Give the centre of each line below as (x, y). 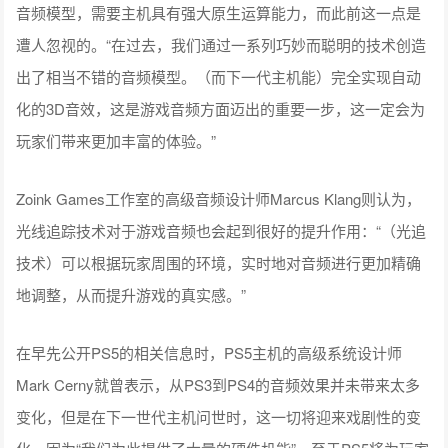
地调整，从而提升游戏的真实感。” (131, 294)
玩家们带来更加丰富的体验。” (116, 140)
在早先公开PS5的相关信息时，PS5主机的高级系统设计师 (209, 352)
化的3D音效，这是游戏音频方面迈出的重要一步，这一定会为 (221, 108)
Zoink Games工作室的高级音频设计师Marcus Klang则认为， (219, 198)
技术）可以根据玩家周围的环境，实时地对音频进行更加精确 (219, 262)
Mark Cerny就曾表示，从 (100, 384)
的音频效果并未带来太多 (338, 384)
